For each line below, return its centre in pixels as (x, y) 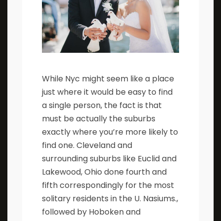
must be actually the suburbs (99, 119)
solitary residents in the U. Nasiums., (110, 199)
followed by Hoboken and (91, 212)
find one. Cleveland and (87, 146)
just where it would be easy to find (107, 92)
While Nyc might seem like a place (108, 79)
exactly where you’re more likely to (110, 132)
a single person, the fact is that (102, 106)
